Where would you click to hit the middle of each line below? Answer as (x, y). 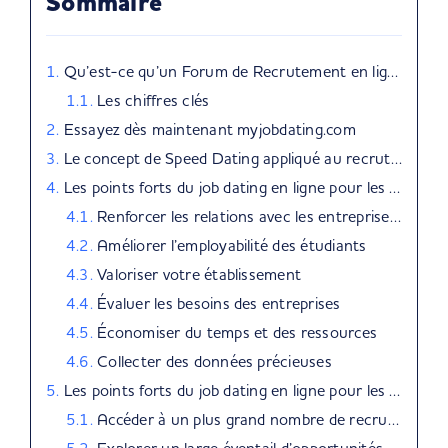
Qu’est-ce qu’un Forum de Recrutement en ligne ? (225, 71)
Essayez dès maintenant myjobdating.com (209, 129)
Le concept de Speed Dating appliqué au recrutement (227, 158)
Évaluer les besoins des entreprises (219, 303)
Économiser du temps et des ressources (237, 332)
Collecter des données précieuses (214, 361)
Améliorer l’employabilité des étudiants (232, 245)
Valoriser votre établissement (199, 274)
